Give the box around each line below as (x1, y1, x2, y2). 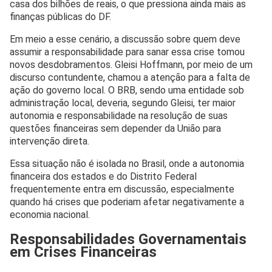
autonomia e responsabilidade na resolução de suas (10, 110, 228, 122)
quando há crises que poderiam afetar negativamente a (10, 196, 244, 208)
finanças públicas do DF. (10, 11, 111, 23)
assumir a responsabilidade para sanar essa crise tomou (10, 46, 245, 58)
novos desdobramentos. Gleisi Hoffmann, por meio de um (10, 59, 253, 71)
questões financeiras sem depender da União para (10, 123, 221, 135)
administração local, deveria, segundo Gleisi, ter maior (10, 97, 236, 109)
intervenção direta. (10, 135, 89, 148)
